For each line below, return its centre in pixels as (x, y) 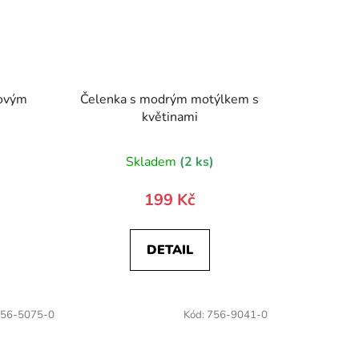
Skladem (152, 162)
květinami (169, 117)
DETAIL (169, 250)
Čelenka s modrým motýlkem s (170, 100)
